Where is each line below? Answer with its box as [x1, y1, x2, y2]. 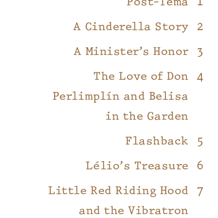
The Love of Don [93, 69, 189, 84]
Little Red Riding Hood [48, 183, 189, 199]
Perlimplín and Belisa [52, 89, 189, 104]
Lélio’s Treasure [85, 158, 189, 174]
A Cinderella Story [73, 19, 189, 35]
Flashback [125, 133, 189, 149]
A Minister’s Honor [74, 44, 189, 59]
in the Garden [106, 109, 189, 124]
